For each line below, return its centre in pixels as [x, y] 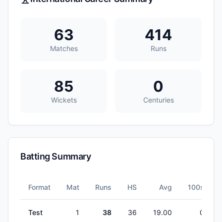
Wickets [64, 100]
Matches [64, 48]
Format [39, 187]
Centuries [158, 100]
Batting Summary [56, 156]
